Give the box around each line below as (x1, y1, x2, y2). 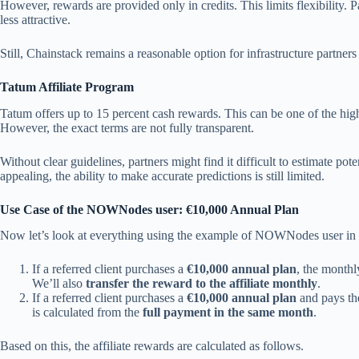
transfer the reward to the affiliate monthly (83, 276, 317, 291)
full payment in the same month (143, 305, 313, 320)
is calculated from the (32, 305, 143, 320)
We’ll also (32, 276, 83, 291)
